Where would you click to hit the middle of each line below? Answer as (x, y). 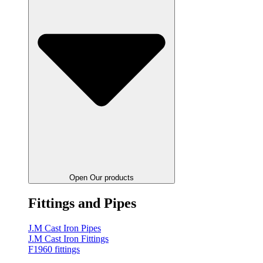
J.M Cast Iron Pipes (65, 228)
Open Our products (102, 177)
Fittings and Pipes (82, 203)
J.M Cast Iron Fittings (68, 238)
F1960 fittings (54, 249)
